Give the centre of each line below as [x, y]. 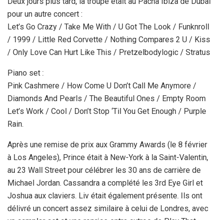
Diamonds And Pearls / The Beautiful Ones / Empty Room [107, 99]
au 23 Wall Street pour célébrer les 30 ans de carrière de [104, 170]
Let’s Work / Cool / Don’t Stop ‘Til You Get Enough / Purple [107, 111]
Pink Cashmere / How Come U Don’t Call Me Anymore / [102, 86]
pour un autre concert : [45, 14]
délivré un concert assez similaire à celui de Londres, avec [108, 209]
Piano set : [26, 73]
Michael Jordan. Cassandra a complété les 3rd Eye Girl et [105, 183]
